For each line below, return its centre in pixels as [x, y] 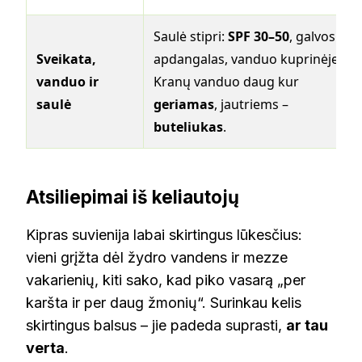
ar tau [307, 325]
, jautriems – [251, 105]
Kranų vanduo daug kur [226, 82]
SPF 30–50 [259, 37]
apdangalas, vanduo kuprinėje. [248, 59]
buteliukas [188, 127]
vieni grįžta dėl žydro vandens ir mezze [157, 257]
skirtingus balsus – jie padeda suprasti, [156, 325]
